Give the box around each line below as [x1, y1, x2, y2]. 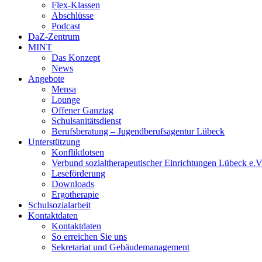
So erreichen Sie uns [51, 231, 127, 242]
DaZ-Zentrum [28, 31, 80, 42]
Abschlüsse [51, 10, 94, 20]
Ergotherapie [51, 189, 99, 199]
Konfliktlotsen [51, 147, 104, 157]
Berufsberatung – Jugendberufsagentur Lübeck [51, 126, 225, 136]
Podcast [51, 20, 80, 31]
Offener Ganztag [51, 105, 113, 115]
